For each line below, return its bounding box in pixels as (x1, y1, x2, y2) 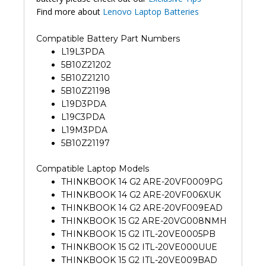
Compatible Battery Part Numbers (36, 33, 180, 44)
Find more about (36, 6, 103, 18)
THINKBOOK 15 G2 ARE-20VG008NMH (61, 215, 227, 226)
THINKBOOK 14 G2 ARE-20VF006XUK (61, 189, 221, 200)
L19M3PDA (61, 124, 107, 135)
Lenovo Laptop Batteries (103, 6, 199, 18)
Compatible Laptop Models (36, 163, 149, 174)
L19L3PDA (61, 46, 104, 57)
